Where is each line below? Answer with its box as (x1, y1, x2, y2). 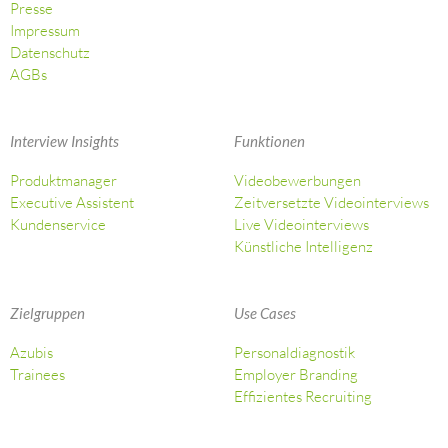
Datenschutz (10, 42, 90, 62)
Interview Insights (10, 132, 119, 151)
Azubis (10, 343, 53, 363)
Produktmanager (10, 171, 117, 191)
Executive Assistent (10, 193, 134, 213)
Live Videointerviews (234, 215, 369, 235)
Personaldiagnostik (234, 343, 355, 363)
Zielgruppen (10, 304, 85, 323)
